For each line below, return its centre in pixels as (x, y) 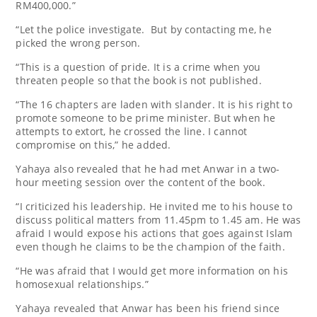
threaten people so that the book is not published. (139, 80)
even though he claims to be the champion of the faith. (152, 246)
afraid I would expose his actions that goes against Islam (154, 233)
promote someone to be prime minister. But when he (146, 117)
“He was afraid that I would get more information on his (152, 270)
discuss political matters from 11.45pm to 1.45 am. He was (158, 219)
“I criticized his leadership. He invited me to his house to (154, 206)
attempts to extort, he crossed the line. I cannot (132, 131)
